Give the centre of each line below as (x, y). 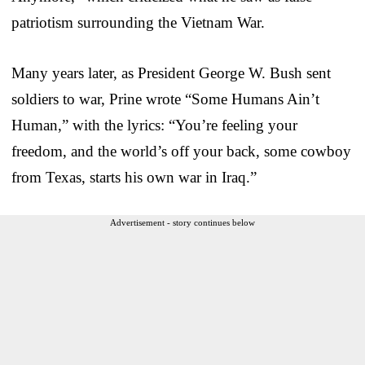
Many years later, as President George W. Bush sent (171, 73)
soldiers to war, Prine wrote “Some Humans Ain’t (165, 99)
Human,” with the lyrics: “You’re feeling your (154, 125)
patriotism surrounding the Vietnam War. (138, 22)
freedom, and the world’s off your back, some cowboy (181, 151)
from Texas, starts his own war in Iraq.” (134, 177)
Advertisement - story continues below (182, 222)
